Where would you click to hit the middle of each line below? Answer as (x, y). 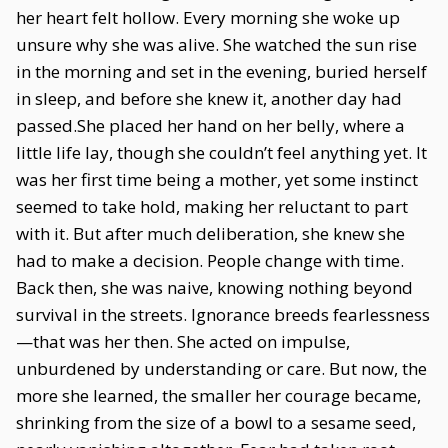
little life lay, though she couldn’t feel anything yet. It (221, 152)
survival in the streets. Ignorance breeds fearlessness (223, 314)
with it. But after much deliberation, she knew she (210, 233)
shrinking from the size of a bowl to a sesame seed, (216, 422)
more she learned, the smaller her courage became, (218, 395)
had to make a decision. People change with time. (210, 260)
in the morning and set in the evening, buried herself (221, 71)
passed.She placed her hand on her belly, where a (210, 125)
